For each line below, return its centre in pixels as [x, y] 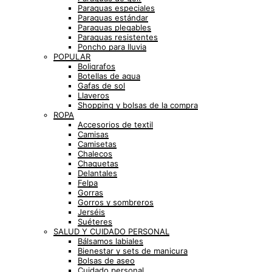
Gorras [90, 192]
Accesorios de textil [115, 124]
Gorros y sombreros [116, 202]
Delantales [97, 173]
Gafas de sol [101, 86]
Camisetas [97, 144]
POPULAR [72, 56]
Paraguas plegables [114, 27]
